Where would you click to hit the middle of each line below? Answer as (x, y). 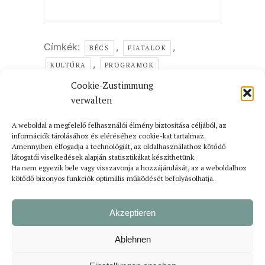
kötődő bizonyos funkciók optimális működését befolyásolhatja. (113, 178)
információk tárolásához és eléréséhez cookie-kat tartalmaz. (109, 135)
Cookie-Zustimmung (112, 85)
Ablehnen (132, 239)
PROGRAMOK (129, 65)
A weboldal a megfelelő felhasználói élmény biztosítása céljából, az (119, 125)
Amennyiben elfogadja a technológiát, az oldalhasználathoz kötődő (119, 146)
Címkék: (63, 47)
